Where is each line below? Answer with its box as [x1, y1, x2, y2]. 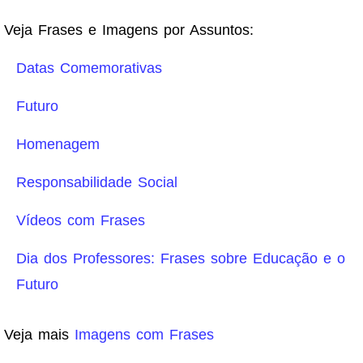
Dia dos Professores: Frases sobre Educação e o [16, 250, 345, 267]
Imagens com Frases [75, 326, 214, 343]
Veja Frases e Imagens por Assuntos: [4, 21, 254, 38]
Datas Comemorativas [16, 59, 162, 76]
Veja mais [4, 326, 75, 343]
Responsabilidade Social [16, 173, 177, 190]
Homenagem [16, 135, 100, 152]
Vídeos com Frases [16, 211, 145, 228]
